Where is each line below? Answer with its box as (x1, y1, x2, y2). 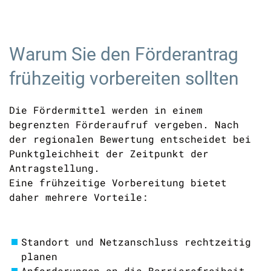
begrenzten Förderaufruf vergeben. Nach (9, 118, 239, 131)
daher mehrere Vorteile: (9, 191, 148, 203)
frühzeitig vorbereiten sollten (9, 68, 239, 89)
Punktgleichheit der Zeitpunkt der (9, 147, 209, 160)
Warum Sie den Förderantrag (9, 44, 238, 65)
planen (21, 250, 57, 263)
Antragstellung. (9, 162, 100, 174)
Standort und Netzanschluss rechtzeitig (21, 235, 251, 248)
